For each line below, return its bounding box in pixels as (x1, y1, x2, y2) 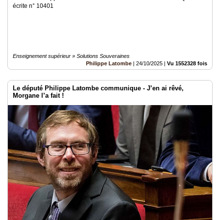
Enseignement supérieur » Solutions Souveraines (13, 53, 130, 59)
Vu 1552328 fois (167, 60, 207, 66)
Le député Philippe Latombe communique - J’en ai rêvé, (13, 84, 184, 92)
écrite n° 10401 (13, 2, 54, 9)
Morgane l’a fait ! (13, 92, 64, 99)
